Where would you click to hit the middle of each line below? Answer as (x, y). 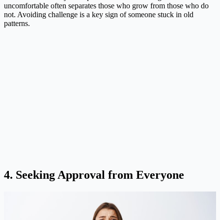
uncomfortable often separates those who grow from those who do (106, 6)
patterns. (17, 24)
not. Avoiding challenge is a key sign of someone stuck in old (99, 15)
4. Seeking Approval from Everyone (94, 175)
